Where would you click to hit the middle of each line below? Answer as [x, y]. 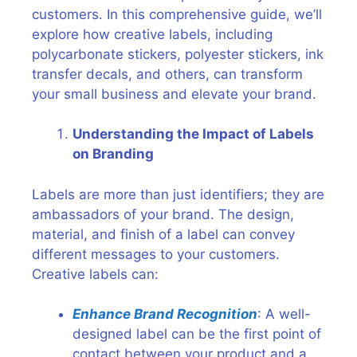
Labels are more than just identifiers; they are [178, 194]
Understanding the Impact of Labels [193, 134]
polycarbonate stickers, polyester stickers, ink [178, 54]
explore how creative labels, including [152, 34]
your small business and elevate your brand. [174, 94]
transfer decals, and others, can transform [167, 74]
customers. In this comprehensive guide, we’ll [177, 14]
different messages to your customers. [156, 254]
